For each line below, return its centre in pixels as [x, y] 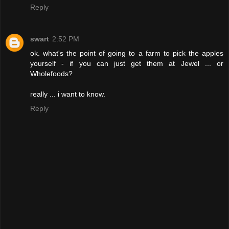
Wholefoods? [51, 74]
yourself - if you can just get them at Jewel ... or [127, 64]
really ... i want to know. [68, 94]
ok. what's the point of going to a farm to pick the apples [127, 53]
